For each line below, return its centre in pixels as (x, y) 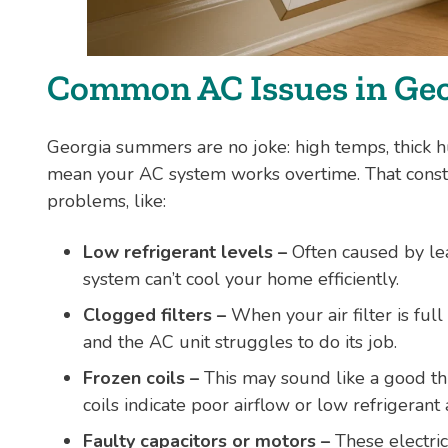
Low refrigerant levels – (185, 251)
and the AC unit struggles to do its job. (240, 341)
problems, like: (106, 201)
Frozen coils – (141, 377)
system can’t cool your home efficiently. (241, 278)
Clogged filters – (157, 314)
